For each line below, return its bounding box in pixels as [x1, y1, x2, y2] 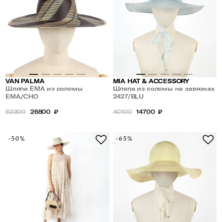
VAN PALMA [5, 77, 45, 85]
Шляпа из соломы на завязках [112, 85, 215, 92]
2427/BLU [112, 93, 144, 100]
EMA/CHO [5, 93, 38, 100]
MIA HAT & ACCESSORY [112, 77, 190, 85]
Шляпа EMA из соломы [5, 85, 83, 92]
